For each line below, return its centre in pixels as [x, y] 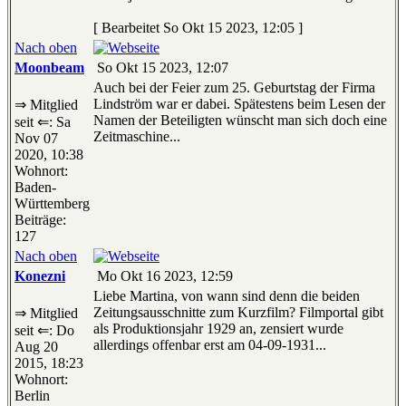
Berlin [32, 396]
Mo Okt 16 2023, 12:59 [163, 276]
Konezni [40, 276]
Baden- [35, 188]
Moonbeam [49, 68]
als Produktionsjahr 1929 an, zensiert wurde [218, 329]
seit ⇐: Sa [43, 122]
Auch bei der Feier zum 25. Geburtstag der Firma [234, 88]
